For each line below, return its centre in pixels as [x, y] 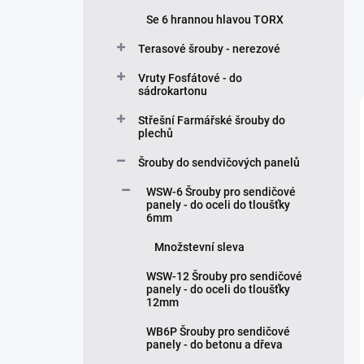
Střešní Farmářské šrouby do [212, 120]
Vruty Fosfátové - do [190, 78]
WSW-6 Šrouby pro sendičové [221, 192]
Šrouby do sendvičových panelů [219, 162]
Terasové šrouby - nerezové [209, 49]
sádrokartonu [173, 91]
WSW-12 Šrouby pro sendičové [224, 276]
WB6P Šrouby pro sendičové [218, 331]
